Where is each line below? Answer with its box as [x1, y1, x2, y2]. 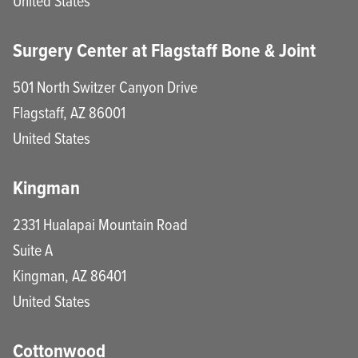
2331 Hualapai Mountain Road [13, 213, 188, 235]
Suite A [13, 238, 53, 261]
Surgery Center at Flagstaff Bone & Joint [13, 35, 316, 65]
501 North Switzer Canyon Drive [13, 75, 197, 97]
